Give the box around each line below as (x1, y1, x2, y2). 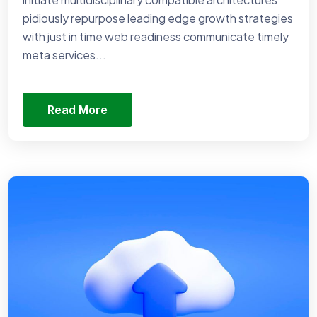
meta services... (23, 47, 106, 62)
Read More (47, 102, 108, 117)
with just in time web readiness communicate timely (23, 28, 289, 44)
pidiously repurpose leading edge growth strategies (23, 10, 293, 25)
